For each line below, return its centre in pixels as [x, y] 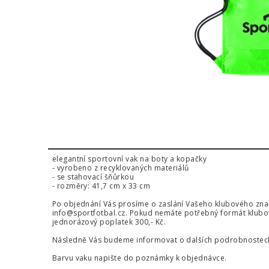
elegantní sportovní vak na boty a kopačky [129, 159]
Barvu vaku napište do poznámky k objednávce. [139, 258]
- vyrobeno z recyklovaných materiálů [120, 168]
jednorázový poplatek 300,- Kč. [109, 222]
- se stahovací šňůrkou [93, 177]
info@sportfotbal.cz [89, 213]
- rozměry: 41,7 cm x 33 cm [101, 186]
